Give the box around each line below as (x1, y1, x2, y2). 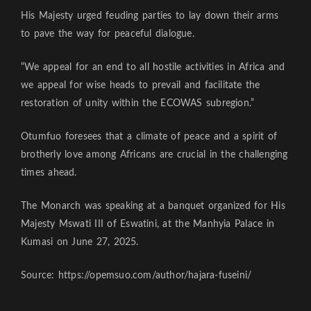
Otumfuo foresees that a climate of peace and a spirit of (21, 132, 278, 142)
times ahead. (21, 168, 77, 178)
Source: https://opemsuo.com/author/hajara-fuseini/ (21, 271, 252, 281)
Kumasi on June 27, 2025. (21, 237, 139, 248)
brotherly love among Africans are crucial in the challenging (21, 150, 288, 160)
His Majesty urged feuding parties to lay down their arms (21, 11, 279, 22)
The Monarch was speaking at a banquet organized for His (21, 201, 285, 212)
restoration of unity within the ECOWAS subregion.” (21, 99, 255, 109)
